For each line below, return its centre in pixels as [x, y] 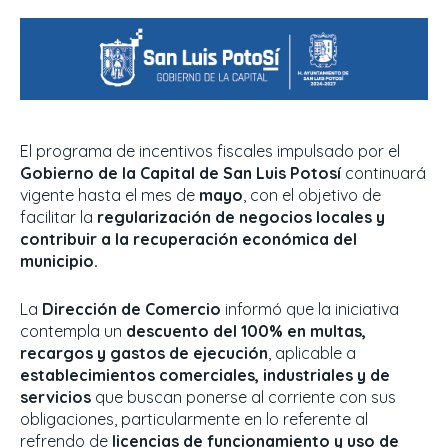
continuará [385, 173]
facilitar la [58, 217]
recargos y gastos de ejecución [144, 353]
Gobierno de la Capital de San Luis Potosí [182, 173]
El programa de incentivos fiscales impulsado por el [210, 151]
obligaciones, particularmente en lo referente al [194, 419]
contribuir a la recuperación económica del [188, 239]
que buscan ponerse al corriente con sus [243, 397]
